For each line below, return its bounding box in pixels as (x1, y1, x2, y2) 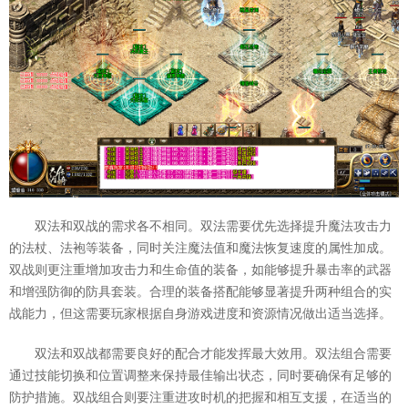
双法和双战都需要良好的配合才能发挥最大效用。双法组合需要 (35, 347, 392, 361)
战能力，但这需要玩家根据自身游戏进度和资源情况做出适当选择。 (9, 307, 392, 321)
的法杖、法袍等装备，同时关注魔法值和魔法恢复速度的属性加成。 (9, 241, 392, 255)
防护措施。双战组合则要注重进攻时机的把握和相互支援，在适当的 (9, 391, 392, 404)
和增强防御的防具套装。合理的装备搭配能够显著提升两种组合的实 (9, 285, 392, 299)
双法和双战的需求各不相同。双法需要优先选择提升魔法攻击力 (35, 219, 392, 233)
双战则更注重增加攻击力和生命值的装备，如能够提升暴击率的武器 (9, 263, 392, 277)
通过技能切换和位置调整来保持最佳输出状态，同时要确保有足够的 (9, 369, 392, 382)
